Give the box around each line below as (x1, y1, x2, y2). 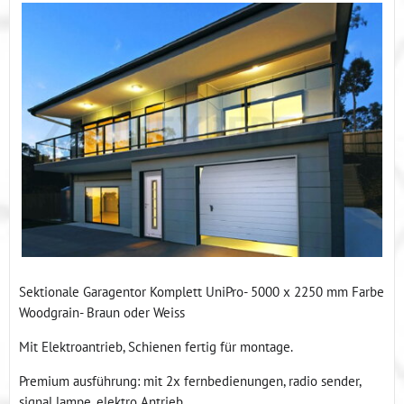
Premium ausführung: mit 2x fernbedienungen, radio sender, (19, 372, 361, 390)
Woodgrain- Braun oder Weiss (19, 303, 185, 322)
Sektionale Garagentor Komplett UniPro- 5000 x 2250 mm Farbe (19, 282, 384, 301)
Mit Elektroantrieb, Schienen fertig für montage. (19, 337, 293, 356)
